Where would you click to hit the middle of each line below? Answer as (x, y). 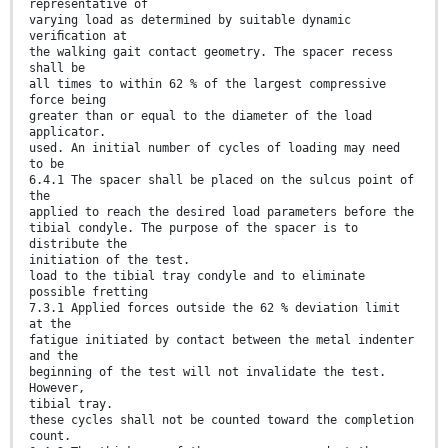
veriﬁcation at (78, 35)
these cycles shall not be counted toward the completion (221, 419)
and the (53, 355)
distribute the (78, 243)
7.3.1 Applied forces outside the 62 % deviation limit (214, 307)
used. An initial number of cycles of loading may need (214, 147)
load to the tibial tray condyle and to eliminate (197, 275)
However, (57, 387)
